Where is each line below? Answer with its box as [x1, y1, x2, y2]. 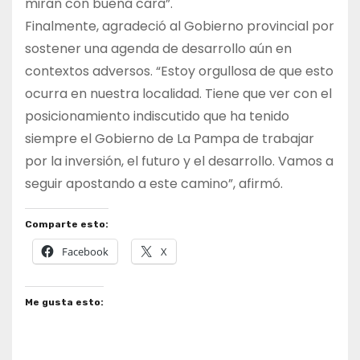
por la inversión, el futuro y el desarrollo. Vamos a [25, 152, 333, 171]
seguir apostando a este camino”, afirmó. [25, 174, 283, 194]
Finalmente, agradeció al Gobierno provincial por [25, 17, 334, 36]
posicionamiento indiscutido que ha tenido [25, 107, 289, 126]
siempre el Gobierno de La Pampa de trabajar [25, 129, 314, 149]
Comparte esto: [25, 219, 108, 231]
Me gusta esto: [25, 297, 104, 309]
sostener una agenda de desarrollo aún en [25, 39, 292, 59]
